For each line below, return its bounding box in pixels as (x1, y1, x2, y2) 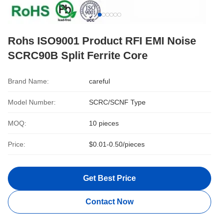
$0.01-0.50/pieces (89, 140, 145, 149)
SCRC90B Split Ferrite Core (8, 49, 148, 62)
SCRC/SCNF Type (89, 98, 146, 107)
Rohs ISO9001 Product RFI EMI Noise (8, 35, 196, 47)
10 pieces (89, 119, 119, 128)
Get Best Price (83, 174, 136, 183)
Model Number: (8, 98, 56, 107)
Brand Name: (8, 77, 49, 86)
